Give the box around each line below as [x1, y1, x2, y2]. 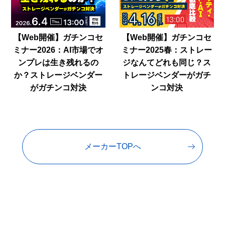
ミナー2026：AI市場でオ [13, 46, 104, 55]
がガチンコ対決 [30, 83, 87, 92]
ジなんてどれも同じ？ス [122, 58, 211, 67]
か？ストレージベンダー [14, 71, 103, 80]
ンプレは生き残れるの [18, 58, 99, 67]
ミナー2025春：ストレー [121, 46, 212, 55]
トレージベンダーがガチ [122, 71, 211, 80]
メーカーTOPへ [84, 142, 141, 151]
